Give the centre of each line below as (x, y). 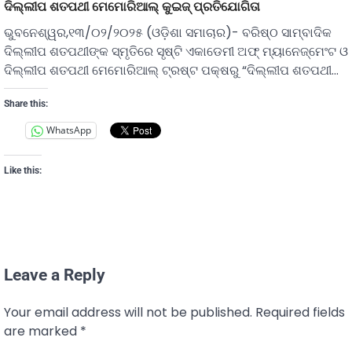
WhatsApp (69, 130)
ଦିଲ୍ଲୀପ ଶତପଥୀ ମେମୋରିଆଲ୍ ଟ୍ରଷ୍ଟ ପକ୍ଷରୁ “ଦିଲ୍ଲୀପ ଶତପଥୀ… (171, 70)
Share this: (26, 103)
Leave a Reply (55, 275)
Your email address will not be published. (128, 312)
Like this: (23, 170)
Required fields (300, 312)
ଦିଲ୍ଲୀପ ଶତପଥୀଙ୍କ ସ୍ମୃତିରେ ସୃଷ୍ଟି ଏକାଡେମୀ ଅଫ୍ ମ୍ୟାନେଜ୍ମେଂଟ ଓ (176, 51)
